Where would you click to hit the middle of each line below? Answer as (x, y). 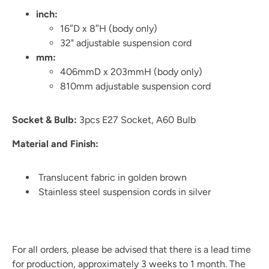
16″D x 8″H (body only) (109, 29)
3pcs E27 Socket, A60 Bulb (136, 120)
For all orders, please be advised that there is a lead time (131, 249)
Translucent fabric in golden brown (111, 177)
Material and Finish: (56, 144)
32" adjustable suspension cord (126, 43)
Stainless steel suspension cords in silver (123, 192)
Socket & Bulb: (44, 120)
